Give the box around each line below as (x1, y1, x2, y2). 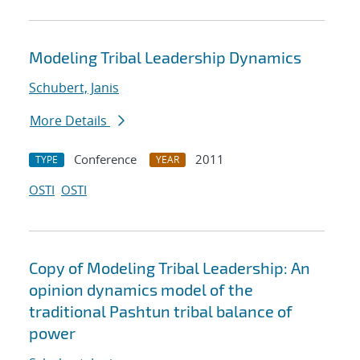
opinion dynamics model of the (29, 280, 253, 300)
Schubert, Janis (29, 79, 119, 97)
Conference (74, 151, 137, 168)
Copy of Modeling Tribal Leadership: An (29, 258, 310, 278)
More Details (30, 112, 110, 130)
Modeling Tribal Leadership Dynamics (29, 47, 301, 67)
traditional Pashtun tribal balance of (29, 301, 292, 321)
